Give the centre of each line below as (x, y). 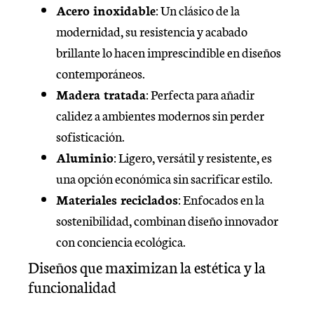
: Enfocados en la (221, 199)
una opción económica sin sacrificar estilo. (164, 178)
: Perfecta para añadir (200, 94)
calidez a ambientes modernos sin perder (160, 115)
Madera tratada (101, 94)
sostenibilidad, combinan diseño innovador (167, 220)
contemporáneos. (101, 73)
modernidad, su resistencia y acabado (152, 31)
